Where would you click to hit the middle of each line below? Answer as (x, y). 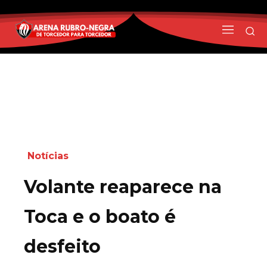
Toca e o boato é (100, 216)
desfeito (62, 246)
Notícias (48, 156)
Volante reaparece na (123, 187)
